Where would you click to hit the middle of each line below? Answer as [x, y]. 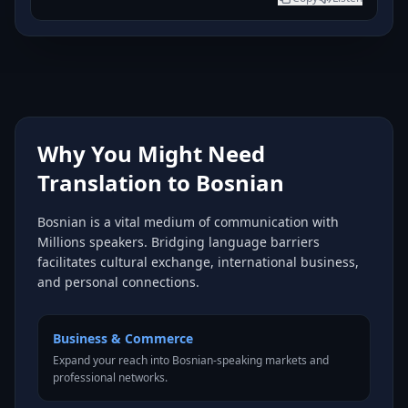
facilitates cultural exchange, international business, [198, 262]
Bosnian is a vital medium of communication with [188, 222]
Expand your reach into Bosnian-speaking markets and [191, 360]
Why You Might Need [151, 153]
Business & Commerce [123, 338]
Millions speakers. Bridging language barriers [178, 242]
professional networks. [110, 377]
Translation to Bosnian [161, 183]
